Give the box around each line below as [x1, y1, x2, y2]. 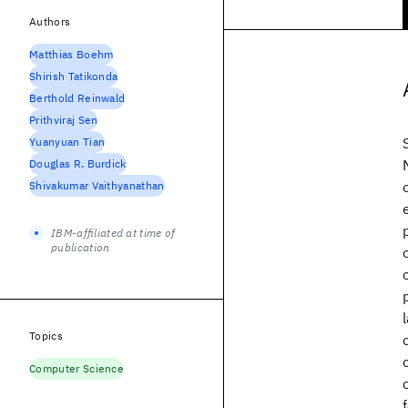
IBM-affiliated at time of [51, 226, 176, 240]
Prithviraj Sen [29, 113, 98, 127]
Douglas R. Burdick [29, 157, 127, 170]
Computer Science [29, 362, 125, 375]
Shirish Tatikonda [29, 69, 118, 83]
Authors [29, 15, 71, 28]
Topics [29, 329, 63, 342]
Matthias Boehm [29, 47, 114, 61]
